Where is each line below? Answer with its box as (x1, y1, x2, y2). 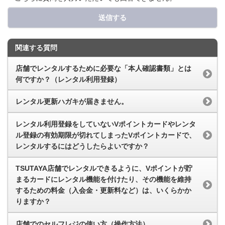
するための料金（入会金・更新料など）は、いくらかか (16, 186, 191, 195)
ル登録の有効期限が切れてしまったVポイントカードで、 (16, 131, 196, 139)
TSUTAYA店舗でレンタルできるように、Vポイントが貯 (16, 164, 192, 173)
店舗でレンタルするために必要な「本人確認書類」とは (16, 64, 191, 72)
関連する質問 (15, 43, 57, 52)
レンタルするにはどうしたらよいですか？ (16, 142, 149, 150)
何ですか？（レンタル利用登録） (16, 75, 121, 83)
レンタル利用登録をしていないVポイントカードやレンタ (16, 120, 196, 128)
